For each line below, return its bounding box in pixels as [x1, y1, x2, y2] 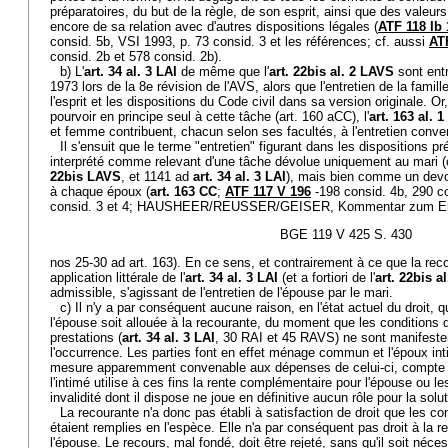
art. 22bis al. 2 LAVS [269, 64, 394, 79]
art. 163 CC [150, 184, 217, 199]
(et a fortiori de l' [278, 270, 375, 285]
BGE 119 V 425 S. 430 [279, 227, 412, 242]
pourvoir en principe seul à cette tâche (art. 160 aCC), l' [50, 109, 369, 124]
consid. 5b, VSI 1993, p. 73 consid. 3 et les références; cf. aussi [50, 34, 429, 49]
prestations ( [50, 330, 122, 345]
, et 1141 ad [121, 169, 193, 184]
